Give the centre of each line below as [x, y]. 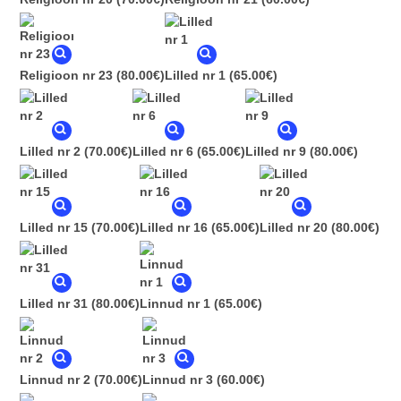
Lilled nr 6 [163, 152]
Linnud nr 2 [55, 380]
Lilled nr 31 [54, 304]
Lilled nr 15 [54, 228]
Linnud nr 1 [175, 304]
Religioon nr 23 [66, 76]
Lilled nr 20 [294, 228]
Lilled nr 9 [276, 152]
